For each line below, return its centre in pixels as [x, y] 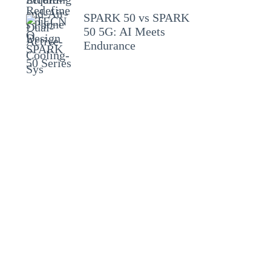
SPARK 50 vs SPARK [137, 18]
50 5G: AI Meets [125, 31]
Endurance [110, 45]
